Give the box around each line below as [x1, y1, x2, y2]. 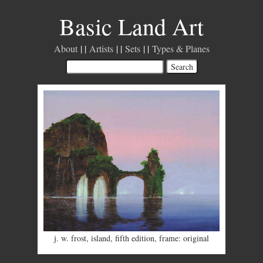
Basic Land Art [59, 11, 204, 42]
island [91, 232, 110, 244]
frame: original [159, 232, 209, 244]
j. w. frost [54, 232, 86, 244]
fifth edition [115, 232, 154, 244]
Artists [89, 42, 113, 55]
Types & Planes [151, 42, 210, 55]
